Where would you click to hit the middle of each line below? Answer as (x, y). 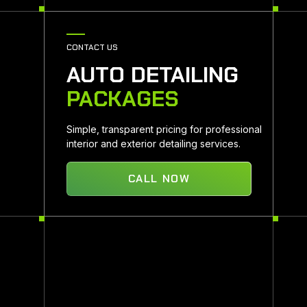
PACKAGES (123, 99)
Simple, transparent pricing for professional (164, 129)
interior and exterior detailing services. (153, 144)
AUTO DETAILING (152, 75)
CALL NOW (159, 179)
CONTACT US (92, 47)
